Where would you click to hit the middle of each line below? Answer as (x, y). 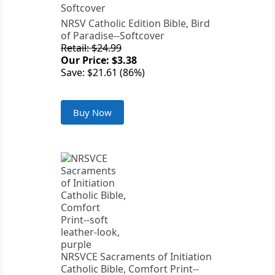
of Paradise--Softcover (113, 36)
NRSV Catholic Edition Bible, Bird (135, 24)
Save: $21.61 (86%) (103, 73)
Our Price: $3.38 (99, 60)
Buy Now (92, 113)
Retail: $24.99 (91, 48)
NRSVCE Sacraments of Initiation (136, 257)
